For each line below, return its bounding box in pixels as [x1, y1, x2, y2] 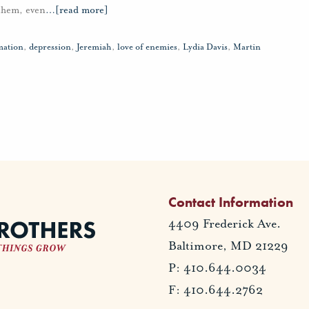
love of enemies [117, 41, 177, 53]
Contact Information [168, 193, 293, 212]
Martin [233, 41, 261, 53]
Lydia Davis [183, 41, 228, 53]
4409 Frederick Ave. [168, 215, 281, 231]
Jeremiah [77, 41, 112, 53]
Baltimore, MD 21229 [168, 237, 288, 253]
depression [29, 41, 71, 53]
